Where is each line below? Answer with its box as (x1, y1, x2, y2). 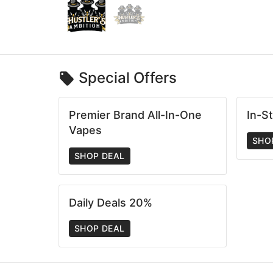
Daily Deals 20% (69, 196, 152, 209)
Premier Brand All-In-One (69, 108, 202, 121)
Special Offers (79, 68, 177, 87)
